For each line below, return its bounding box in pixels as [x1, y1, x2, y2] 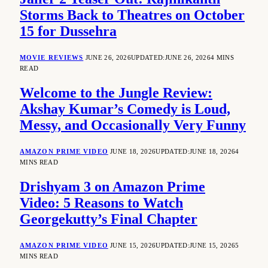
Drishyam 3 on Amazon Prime [20, 178, 205, 194]
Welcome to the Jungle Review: [20, 84, 212, 100]
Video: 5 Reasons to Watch [20, 194, 183, 211]
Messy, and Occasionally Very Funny [20, 117, 246, 133]
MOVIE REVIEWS [20, 54, 84, 62]
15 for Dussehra [20, 23, 117, 39]
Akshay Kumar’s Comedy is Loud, [20, 100, 230, 117]
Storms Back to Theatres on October [20, 7, 245, 23]
